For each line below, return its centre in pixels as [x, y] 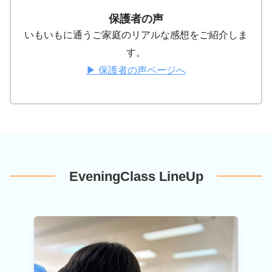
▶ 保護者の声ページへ [136, 70]
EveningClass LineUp [136, 176]
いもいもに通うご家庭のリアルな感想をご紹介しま [136, 35]
